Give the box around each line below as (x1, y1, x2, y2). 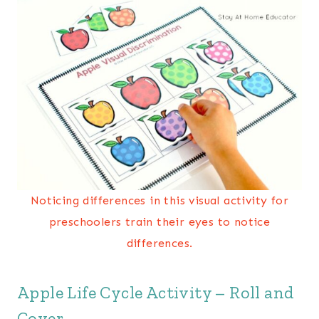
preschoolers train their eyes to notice (48, 215, 271, 229)
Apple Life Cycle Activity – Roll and (17, 282, 295, 303)
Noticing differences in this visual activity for (30, 194, 289, 208)
